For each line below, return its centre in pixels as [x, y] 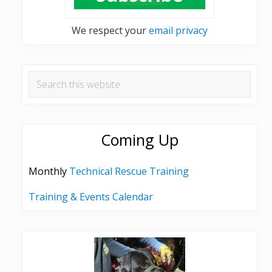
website [45, 110]
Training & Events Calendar [91, 197]
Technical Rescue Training [129, 172]
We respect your [110, 31]
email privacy [178, 31]
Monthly [49, 172]
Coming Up [140, 140]
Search [43, 79]
